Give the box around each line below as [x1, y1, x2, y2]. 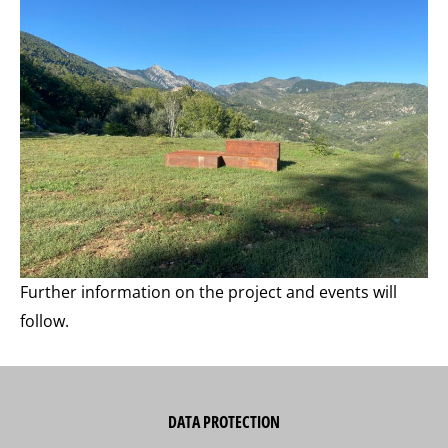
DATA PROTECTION [168, 410, 280, 433]
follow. [20, 309, 69, 332]
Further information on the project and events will [20, 280, 397, 303]
